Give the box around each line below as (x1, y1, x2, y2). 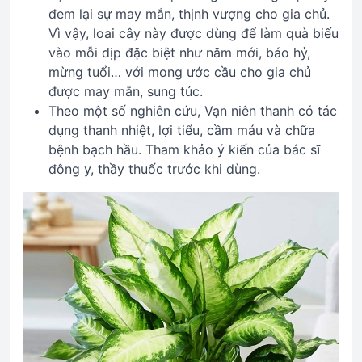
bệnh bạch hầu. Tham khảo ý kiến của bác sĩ (48, 141, 320, 158)
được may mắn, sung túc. (48, 83, 203, 99)
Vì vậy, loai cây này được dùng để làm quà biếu (48, 25, 339, 41)
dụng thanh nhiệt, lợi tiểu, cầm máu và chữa (48, 122, 315, 138)
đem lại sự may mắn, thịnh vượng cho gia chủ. (48, 6, 330, 22)
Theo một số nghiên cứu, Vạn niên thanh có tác (48, 103, 337, 119)
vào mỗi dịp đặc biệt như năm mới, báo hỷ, (48, 44, 310, 61)
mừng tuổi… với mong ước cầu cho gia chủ (48, 64, 311, 80)
